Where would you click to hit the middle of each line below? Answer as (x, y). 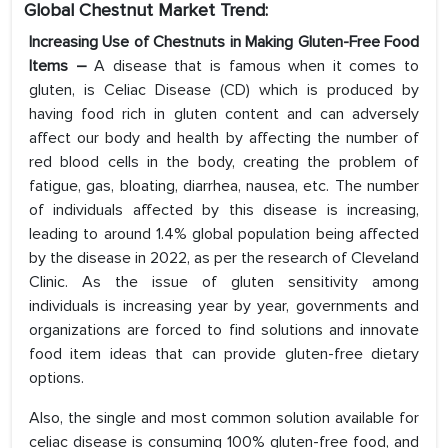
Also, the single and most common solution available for (224, 418)
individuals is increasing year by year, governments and (224, 306)
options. (56, 378)
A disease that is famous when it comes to (257, 66)
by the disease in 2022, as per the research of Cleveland (224, 258)
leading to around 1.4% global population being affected (224, 234)
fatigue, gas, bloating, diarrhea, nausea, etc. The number (224, 186)
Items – (62, 66)
